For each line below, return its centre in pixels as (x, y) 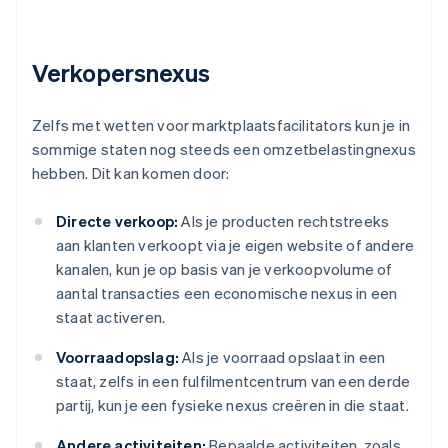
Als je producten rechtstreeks (284, 221)
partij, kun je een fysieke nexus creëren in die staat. (232, 405)
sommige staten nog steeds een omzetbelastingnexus (224, 149)
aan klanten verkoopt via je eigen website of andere (235, 245)
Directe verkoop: (117, 221)
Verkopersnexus (121, 73)
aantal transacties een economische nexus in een (227, 293)
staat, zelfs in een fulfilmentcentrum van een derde (233, 381)
